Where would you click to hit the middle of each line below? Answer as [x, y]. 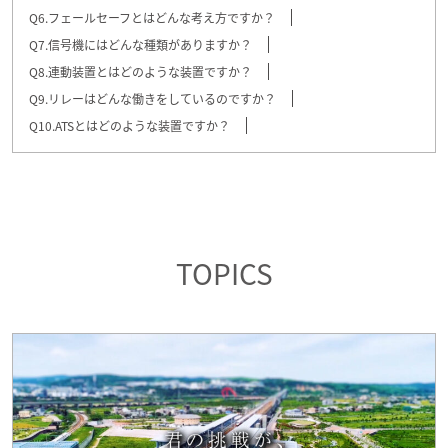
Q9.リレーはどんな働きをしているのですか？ [152, 99]
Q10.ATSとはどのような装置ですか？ [129, 126]
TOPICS [224, 273]
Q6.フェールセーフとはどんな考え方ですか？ [152, 18]
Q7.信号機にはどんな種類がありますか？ [140, 45]
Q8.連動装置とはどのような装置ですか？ [140, 72]
